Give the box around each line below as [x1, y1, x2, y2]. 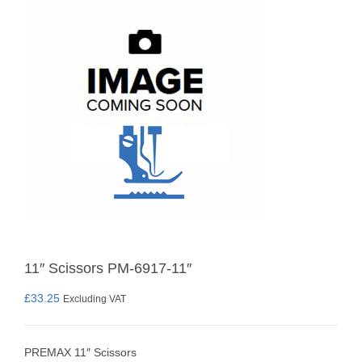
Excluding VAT [63, 293, 126, 304]
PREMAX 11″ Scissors [24, 345, 137, 359]
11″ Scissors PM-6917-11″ [24, 259, 192, 276]
